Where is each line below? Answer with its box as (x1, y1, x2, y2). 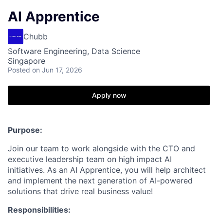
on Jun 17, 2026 (32, 66, 82, 74)
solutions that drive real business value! (8, 186, 153, 196)
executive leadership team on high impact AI (8, 154, 172, 164)
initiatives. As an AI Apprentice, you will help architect (8, 165, 206, 175)
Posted (8, 66, 30, 74)
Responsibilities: (8, 205, 71, 215)
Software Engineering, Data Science (8, 46, 140, 56)
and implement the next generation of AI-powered (8, 176, 193, 185)
